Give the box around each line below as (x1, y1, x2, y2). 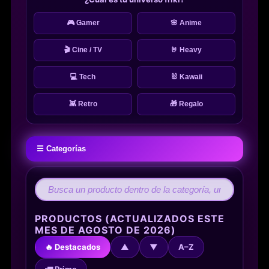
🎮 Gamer (66, 18, 100, 27)
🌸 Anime (171, 18, 202, 27)
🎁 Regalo (169, 99, 203, 108)
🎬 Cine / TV (64, 45, 102, 54)
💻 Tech (70, 72, 95, 81)
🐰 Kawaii (170, 72, 202, 81)
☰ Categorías (37, 144, 86, 153)
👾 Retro (68, 99, 97, 108)
